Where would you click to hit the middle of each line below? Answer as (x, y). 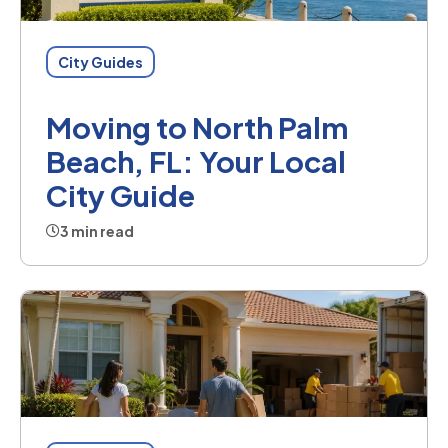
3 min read (97, 231)
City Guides (100, 62)
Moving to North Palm (197, 127)
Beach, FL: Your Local (196, 161)
